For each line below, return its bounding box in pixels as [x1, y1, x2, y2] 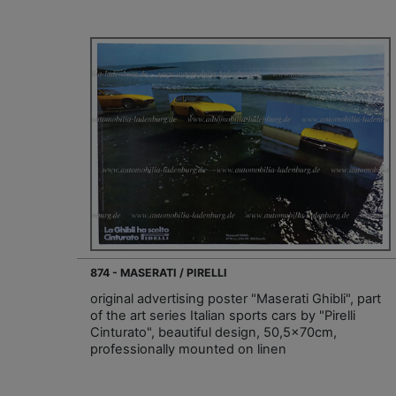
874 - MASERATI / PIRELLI [90, 265, 227, 279]
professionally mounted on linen [90, 340, 286, 357]
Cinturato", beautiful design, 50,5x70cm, [90, 324, 337, 340]
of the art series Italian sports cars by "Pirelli [90, 307, 355, 324]
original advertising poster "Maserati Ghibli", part [90, 290, 381, 307]
